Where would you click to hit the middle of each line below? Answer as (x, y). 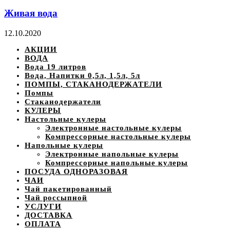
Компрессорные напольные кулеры (117, 162)
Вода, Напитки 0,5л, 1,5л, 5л (82, 75)
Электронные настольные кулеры (113, 128)
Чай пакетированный (68, 189)
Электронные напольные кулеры (112, 154)
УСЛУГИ (43, 206)
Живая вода (31, 13)
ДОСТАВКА (49, 215)
